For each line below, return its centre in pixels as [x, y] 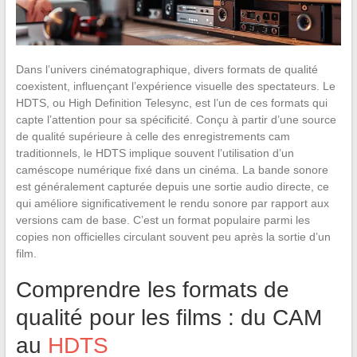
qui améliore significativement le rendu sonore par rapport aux [172, 203]
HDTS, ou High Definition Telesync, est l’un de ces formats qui [171, 102]
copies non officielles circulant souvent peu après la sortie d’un [173, 236]
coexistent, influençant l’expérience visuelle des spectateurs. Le [175, 86]
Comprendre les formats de [152, 289]
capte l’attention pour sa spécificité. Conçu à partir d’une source [176, 119]
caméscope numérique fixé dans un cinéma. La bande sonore [172, 169]
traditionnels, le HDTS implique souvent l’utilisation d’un [155, 153]
